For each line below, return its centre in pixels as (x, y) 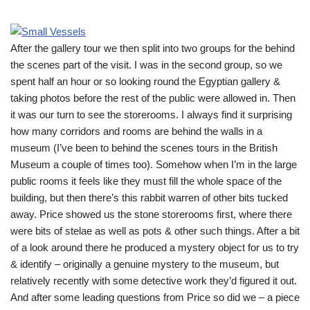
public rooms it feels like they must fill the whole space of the (146, 181)
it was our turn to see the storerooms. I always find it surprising (151, 115)
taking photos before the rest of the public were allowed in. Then (153, 98)
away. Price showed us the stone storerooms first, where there (151, 214)
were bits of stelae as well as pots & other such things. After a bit (155, 231)
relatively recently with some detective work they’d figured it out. (154, 281)
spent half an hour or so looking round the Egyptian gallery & (145, 81)
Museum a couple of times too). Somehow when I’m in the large (154, 164)
